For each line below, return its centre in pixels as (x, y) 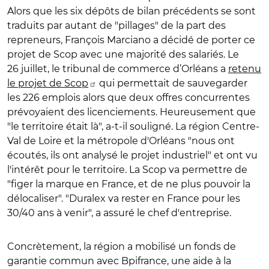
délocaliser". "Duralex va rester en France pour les (124, 198)
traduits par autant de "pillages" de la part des (116, 25)
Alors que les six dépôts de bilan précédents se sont (131, 11)
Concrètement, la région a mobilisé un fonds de (122, 246)
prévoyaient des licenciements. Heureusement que (131, 112)
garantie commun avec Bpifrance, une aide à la (119, 261)
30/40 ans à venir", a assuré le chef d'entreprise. (120, 213)
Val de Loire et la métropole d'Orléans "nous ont (121, 141)
